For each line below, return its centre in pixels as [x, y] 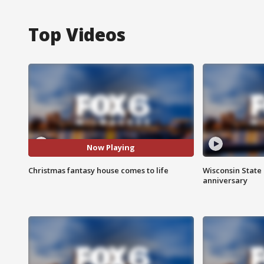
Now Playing [111, 148]
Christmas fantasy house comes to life [98, 170]
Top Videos [77, 34]
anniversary [225, 180]
